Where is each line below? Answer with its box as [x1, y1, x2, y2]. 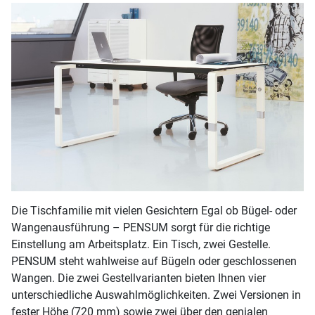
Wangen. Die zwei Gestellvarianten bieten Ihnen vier [11, 271, 266, 285]
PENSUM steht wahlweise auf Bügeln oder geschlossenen [11, 254, 297, 268]
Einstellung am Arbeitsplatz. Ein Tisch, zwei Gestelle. [11, 237, 271, 251]
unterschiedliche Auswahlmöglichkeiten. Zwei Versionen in [11, 288, 301, 302]
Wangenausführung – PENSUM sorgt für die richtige [11, 220, 270, 234]
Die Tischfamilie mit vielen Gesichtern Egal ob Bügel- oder [11, 203, 297, 217]
